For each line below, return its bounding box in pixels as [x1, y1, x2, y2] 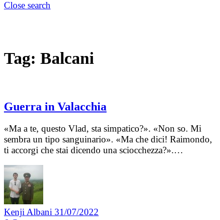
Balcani [40, 49, 94, 67]
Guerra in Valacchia [4, 100, 107, 113]
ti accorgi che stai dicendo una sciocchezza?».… [4, 145, 183, 156]
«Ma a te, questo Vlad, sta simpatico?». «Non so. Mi [4, 123, 201, 134]
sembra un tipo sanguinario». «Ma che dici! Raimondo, [4, 134, 212, 145]
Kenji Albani [4, 207, 55, 218]
